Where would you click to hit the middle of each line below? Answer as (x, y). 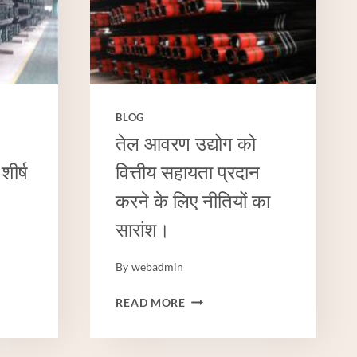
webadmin (157, 266)
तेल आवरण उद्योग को (186, 145)
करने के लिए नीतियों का (193, 202)
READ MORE (151, 302)
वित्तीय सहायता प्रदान (188, 174)
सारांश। (143, 231)
